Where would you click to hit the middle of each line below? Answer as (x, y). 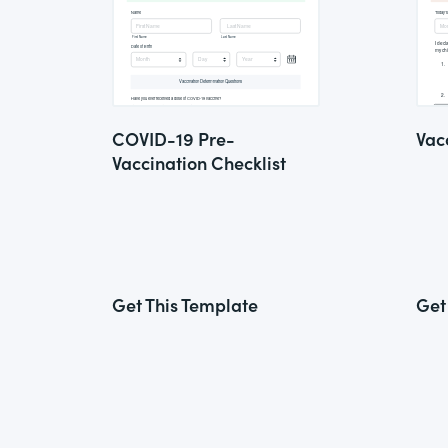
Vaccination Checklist (199, 162)
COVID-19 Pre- (173, 138)
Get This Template (185, 304)
